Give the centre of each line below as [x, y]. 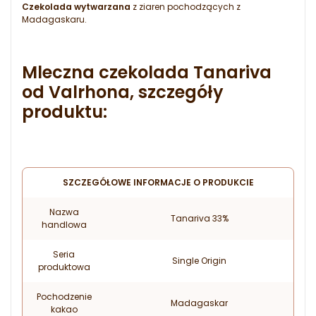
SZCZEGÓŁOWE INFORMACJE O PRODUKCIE [158, 183]
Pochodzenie [64, 297]
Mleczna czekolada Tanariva [147, 73]
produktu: [65, 112]
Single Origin [199, 261]
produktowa [64, 267]
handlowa [64, 225]
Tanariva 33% [199, 219]
